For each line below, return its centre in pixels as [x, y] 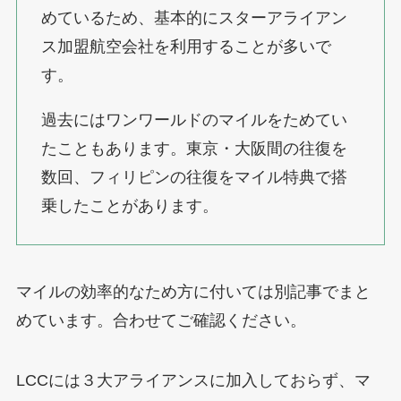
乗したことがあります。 [129, 205]
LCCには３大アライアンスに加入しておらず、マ [193, 381]
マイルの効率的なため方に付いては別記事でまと [193, 291]
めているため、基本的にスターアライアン [194, 17]
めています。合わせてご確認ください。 [161, 320]
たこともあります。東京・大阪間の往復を [194, 148]
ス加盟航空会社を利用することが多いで [186, 46]
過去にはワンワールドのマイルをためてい [194, 119]
